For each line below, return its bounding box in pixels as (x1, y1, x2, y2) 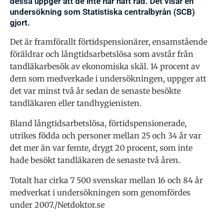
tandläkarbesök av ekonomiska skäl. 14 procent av (10, 61, 200, 72)
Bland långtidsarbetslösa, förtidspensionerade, (10, 118, 187, 129)
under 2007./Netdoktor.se (10, 200, 105, 210)
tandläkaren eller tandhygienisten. (10, 98, 141, 109)
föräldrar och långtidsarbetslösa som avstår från (10, 49, 193, 59)
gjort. (10, 18, 30, 28)
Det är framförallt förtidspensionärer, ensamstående (10, 37, 207, 47)
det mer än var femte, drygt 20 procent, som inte (10, 143, 192, 153)
